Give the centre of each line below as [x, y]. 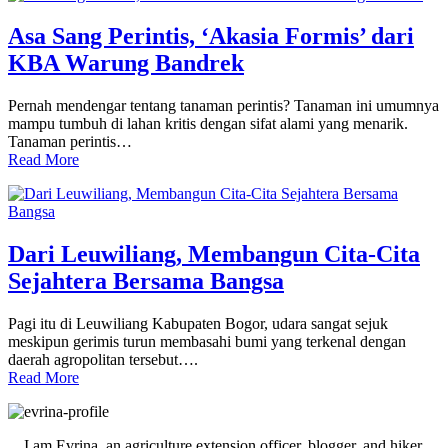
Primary [51, 415]
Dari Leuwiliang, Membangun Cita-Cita [214, 254]
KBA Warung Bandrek [126, 63]
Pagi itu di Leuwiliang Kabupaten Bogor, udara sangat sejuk [198, 324]
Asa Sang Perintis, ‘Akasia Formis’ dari [211, 36]
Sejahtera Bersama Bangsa [146, 281]
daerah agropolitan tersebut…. [103, 360]
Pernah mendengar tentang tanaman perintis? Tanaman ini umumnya [223, 106]
